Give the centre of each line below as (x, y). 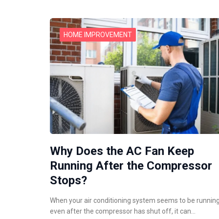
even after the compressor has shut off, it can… (123, 211)
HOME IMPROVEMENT (98, 35)
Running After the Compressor (131, 165)
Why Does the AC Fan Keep (122, 151)
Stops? (68, 180)
